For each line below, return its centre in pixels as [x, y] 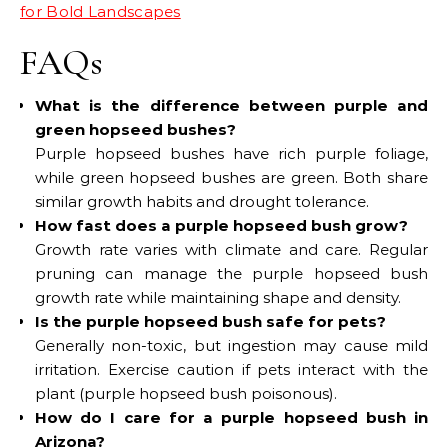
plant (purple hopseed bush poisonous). [186, 393]
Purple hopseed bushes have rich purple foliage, [231, 153]
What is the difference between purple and [231, 105]
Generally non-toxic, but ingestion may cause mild [231, 345]
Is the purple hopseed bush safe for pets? [210, 321]
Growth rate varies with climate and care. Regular [231, 249]
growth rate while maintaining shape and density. [218, 297]
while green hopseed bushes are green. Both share [231, 177]
